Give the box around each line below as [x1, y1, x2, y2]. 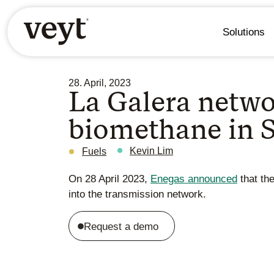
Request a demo [84, 220, 159, 232]
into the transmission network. [68, 188, 206, 201]
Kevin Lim [130, 146, 173, 157]
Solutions [222, 26, 265, 38]
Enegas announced [150, 173, 237, 185]
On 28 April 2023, [68, 173, 150, 185]
